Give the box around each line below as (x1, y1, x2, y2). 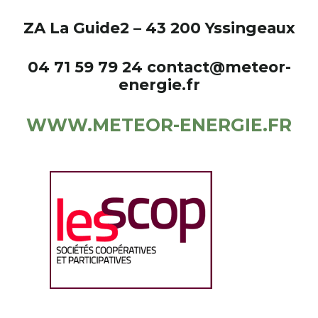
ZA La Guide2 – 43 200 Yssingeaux (23, 18, 295, 38)
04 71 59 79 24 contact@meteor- (27, 57, 291, 77)
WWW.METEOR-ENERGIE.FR (26, 114, 292, 136)
